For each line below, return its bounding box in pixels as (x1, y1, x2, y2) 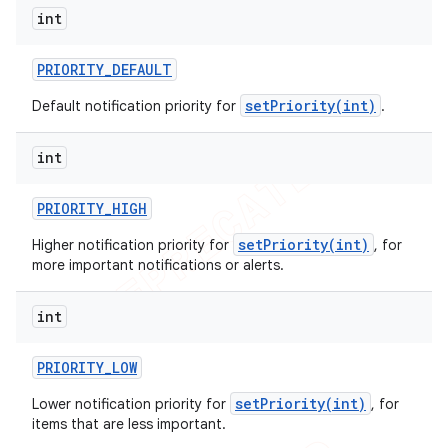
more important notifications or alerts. (32, 256, 284, 274)
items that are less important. (32, 415, 226, 433)
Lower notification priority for (32, 395, 230, 413)
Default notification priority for (32, 97, 240, 115)
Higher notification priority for (32, 236, 233, 254)
